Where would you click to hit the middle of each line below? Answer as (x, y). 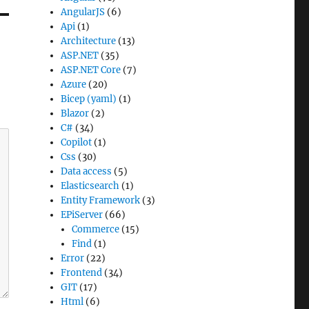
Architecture (89, 41)
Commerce (96, 229)
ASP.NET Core (91, 70)
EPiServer (82, 215)
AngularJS (83, 12)
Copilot (77, 142)
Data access (87, 171)
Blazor (75, 113)
